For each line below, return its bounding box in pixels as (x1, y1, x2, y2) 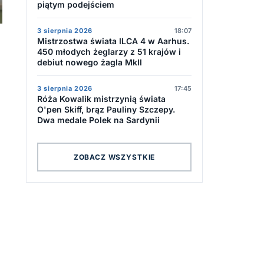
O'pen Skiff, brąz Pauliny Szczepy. (37, 104, 175, 114)
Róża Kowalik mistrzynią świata (37, 94, 166, 104)
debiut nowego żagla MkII (37, 57, 142, 67)
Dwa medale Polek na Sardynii (37, 115, 160, 125)
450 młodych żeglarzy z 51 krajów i (37, 47, 181, 57)
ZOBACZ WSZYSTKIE (73, 152, 156, 161)
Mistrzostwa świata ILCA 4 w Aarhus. (37, 36, 189, 46)
